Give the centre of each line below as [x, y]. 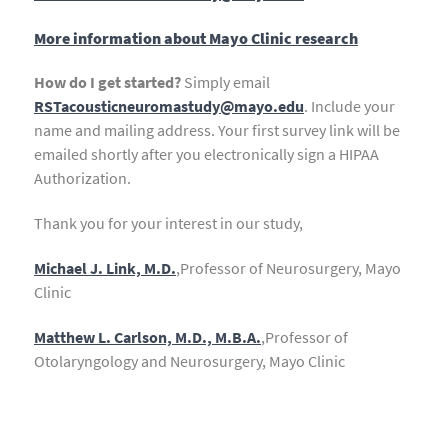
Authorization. [82, 178]
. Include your [349, 106]
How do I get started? [107, 82]
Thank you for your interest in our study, [168, 223]
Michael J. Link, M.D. [105, 268]
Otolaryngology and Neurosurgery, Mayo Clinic [189, 360]
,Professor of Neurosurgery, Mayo [288, 268]
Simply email [225, 82]
